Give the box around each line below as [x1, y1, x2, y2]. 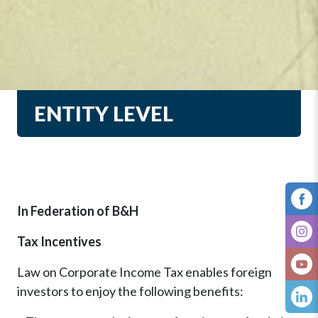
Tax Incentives [17, 234, 102, 250]
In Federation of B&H [17, 203, 138, 219]
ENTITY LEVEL [34, 102, 173, 126]
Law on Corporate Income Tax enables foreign [17, 264, 272, 280]
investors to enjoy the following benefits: [17, 283, 243, 300]
